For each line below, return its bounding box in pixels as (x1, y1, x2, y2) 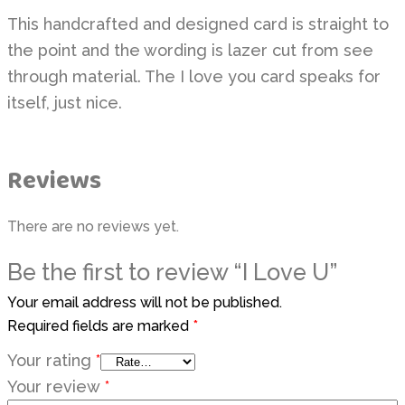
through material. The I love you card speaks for (7, 66, 381, 86)
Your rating (7, 351, 96, 371)
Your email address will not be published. (7, 294, 282, 312)
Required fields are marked (7, 317, 193, 335)
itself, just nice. (7, 92, 122, 112)
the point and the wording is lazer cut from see (7, 40, 373, 60)
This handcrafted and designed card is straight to (7, 14, 389, 33)
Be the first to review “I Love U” (7, 259, 337, 287)
